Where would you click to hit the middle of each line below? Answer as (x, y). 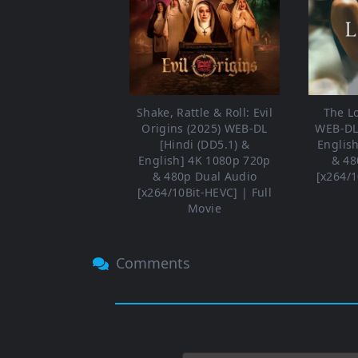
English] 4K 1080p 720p (205, 161)
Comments (151, 263)
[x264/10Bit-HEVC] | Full (205, 193)
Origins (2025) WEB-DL (205, 129)
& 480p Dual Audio (205, 177)
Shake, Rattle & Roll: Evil (205, 113)
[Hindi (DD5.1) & (205, 145)
